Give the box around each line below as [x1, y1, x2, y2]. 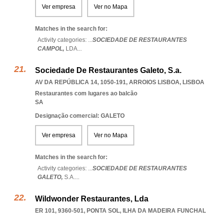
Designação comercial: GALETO [35, 112, 125, 119]
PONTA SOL [87, 207, 120, 214]
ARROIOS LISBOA [129, 79, 180, 86]
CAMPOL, [37, 45, 66, 52]
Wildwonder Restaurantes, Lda [35, 195, 148, 203]
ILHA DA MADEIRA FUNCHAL [123, 207, 206, 214]
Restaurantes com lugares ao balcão [35, 90, 137, 97]
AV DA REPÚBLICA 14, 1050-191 [35, 79, 126, 86]
